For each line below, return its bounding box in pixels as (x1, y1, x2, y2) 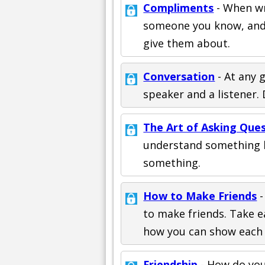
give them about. (143, 36, 231, 51)
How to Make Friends (143, 189, 257, 203)
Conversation (143, 69, 215, 84)
